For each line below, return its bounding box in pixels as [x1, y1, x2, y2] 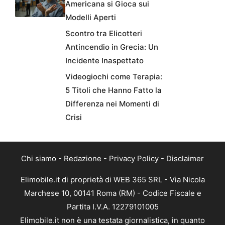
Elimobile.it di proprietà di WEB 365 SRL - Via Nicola [20, 175, 205, 185]
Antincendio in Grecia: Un [65, 42, 158, 52]
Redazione [64, 154, 101, 164]
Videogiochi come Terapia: [65, 72, 162, 82]
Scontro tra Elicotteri [65, 29, 142, 39]
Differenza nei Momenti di [65, 99, 159, 109]
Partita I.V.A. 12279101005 [66, 202, 159, 212]
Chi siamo [21, 154, 56, 164]
